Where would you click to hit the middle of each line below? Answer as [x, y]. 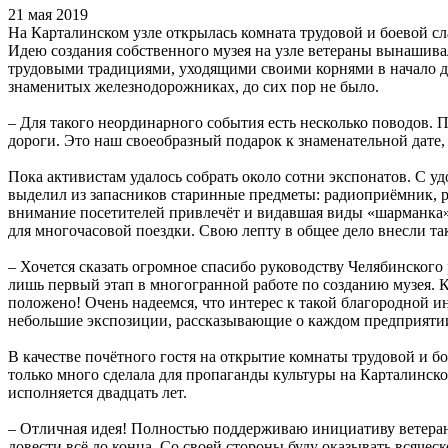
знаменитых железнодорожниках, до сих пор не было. [195, 86]
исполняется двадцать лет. [97, 392]
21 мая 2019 [48, 14]
